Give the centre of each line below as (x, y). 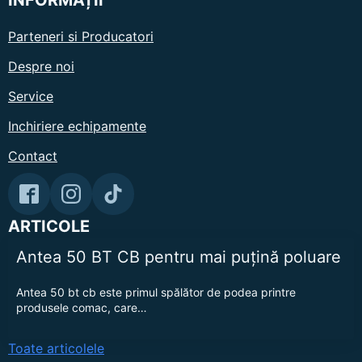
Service (31, 96)
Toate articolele (56, 348)
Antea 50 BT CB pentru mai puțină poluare (181, 257)
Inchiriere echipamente (77, 126)
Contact (33, 156)
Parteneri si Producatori (81, 36)
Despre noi (41, 66)
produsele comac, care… (82, 307)
